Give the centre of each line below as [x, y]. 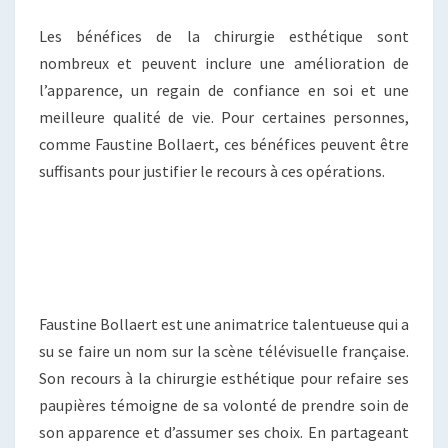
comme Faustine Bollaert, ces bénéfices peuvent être [224, 144]
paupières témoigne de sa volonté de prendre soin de [224, 405]
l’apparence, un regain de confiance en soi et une [224, 90]
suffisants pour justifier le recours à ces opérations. [212, 171]
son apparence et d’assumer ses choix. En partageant [224, 432]
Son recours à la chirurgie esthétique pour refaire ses [224, 378]
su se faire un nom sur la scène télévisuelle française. [224, 351]
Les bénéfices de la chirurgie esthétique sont [224, 36]
